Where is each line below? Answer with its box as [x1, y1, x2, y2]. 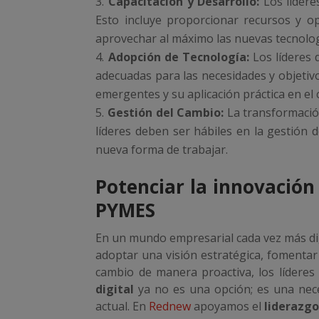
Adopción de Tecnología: [108, 49, 249, 66]
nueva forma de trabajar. [95, 142, 229, 158]
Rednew [149, 298, 192, 315]
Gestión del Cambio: [108, 105, 224, 121]
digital [95, 281, 135, 298]
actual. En [95, 298, 150, 315]
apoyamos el [191, 298, 265, 315]
